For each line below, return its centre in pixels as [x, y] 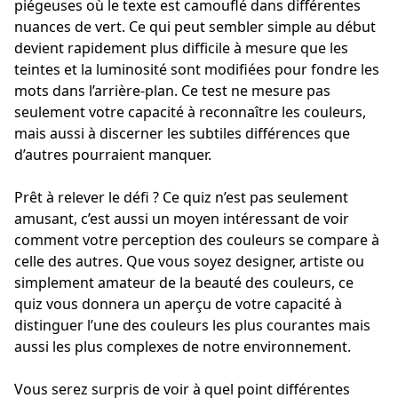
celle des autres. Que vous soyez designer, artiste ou [189, 262]
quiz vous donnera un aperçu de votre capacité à [178, 304]
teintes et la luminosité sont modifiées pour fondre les [197, 70]
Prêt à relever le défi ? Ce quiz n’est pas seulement [181, 198]
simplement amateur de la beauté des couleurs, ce [184, 283]
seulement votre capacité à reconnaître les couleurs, [190, 112]
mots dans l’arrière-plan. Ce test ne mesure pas [172, 91]
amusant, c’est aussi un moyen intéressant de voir [182, 219]
